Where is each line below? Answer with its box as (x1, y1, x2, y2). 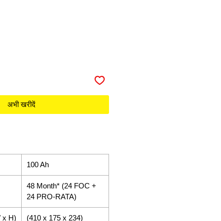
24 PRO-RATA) (27, 192, 76, 201)
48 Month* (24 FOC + (27, 182, 96, 190)
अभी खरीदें (7, 100, 36, 109)
